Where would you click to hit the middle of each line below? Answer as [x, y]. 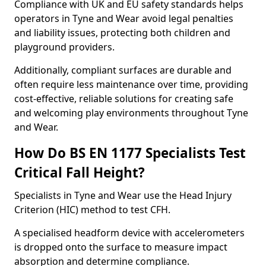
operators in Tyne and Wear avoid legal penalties [124, 18]
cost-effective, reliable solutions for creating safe [124, 99]
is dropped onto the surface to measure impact [121, 247]
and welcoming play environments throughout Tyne [131, 113]
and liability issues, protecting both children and [122, 33]
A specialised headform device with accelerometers [129, 233]
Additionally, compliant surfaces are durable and [123, 70]
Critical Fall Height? [80, 172]
